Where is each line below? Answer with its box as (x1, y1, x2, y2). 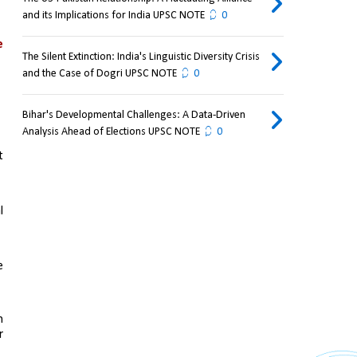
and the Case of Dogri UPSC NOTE (22, 68, 177, 80)
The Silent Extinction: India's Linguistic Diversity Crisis (22, 51, 260, 64)
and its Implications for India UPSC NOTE (22, 10, 205, 22)
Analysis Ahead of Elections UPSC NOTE (22, 126, 200, 139)
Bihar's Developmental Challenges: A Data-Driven (22, 109, 245, 122)
